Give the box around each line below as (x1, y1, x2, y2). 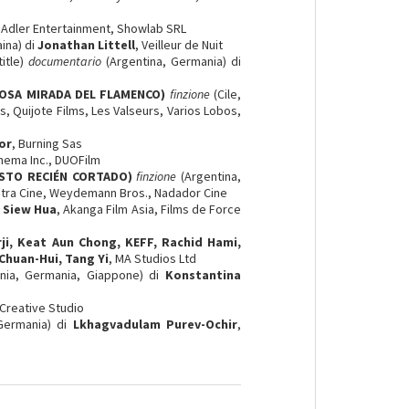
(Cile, (209, 86, 241, 102)
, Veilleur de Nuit (135, 37, 224, 53)
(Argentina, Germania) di (101, 53, 242, 69)
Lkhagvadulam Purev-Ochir (72, 316, 238, 332)
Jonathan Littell (37, 37, 136, 53)
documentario (28, 53, 102, 69)
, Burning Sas (12, 135, 83, 152)
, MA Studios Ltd (109, 250, 197, 267)
